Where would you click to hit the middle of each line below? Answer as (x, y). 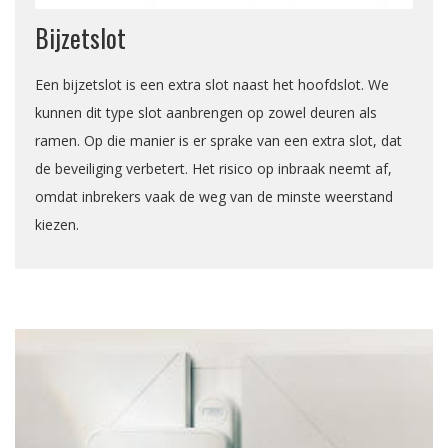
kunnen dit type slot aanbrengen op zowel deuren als (206, 113)
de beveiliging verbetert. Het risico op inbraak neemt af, (213, 169)
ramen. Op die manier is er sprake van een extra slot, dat (218, 141)
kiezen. (57, 225)
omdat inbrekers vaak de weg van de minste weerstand (214, 197)
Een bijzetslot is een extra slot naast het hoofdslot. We (212, 85)
